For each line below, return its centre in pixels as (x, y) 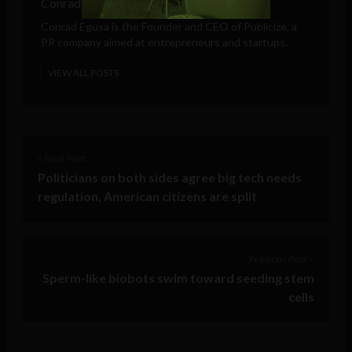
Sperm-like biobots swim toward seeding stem (178, 278)
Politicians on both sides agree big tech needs (170, 178)
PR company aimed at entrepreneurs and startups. (164, 42)
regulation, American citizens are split (147, 196)
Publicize (265, 27)
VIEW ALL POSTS (83, 73)
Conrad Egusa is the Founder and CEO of (142, 27)
